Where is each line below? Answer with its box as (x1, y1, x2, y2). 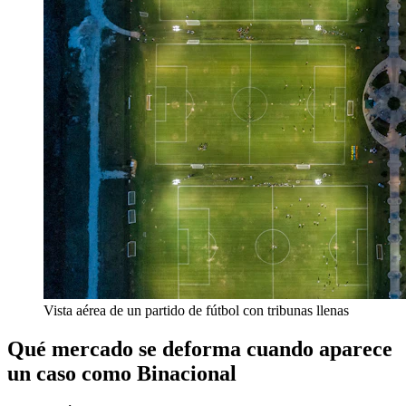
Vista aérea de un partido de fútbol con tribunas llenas (43, 302, 349, 318)
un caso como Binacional (7, 361, 237, 385)
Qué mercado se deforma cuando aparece (7, 336, 392, 361)
